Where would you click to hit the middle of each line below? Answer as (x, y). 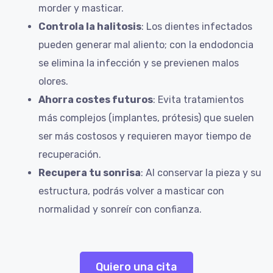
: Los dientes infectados (197, 27)
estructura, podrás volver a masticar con (131, 191)
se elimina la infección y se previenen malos (139, 63)
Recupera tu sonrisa (90, 173)
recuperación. (70, 155)
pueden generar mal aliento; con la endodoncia (146, 45)
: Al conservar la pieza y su (201, 173)
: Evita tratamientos (198, 100)
